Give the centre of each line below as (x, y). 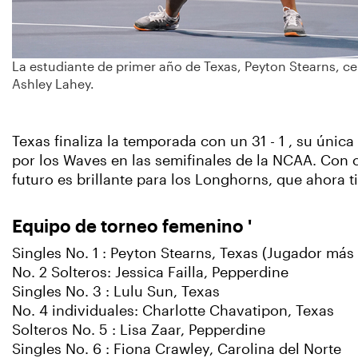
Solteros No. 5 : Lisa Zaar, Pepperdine (139, 330)
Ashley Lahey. (53, 84)
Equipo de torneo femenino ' (132, 226)
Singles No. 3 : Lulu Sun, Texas (116, 292)
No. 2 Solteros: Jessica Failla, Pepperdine (150, 272)
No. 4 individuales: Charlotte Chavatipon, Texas (173, 311)
